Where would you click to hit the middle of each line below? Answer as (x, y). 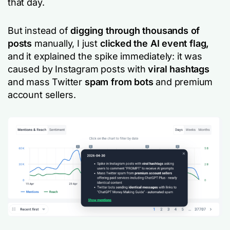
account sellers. (42, 95)
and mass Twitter (46, 82)
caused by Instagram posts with (78, 69)
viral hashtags (179, 69)
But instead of (38, 31)
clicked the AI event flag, (155, 43)
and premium (184, 82)
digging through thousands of (134, 31)
